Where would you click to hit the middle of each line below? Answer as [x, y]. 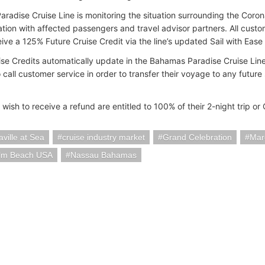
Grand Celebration [197, 137]
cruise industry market [104, 137]
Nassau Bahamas [104, 155]
